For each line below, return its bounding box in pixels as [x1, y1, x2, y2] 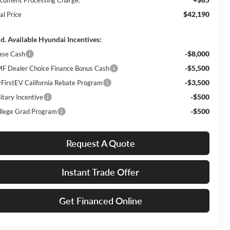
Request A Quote [66, 137, 135, 149]
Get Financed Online [59, 195, 142, 206]
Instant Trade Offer [62, 166, 139, 178]
